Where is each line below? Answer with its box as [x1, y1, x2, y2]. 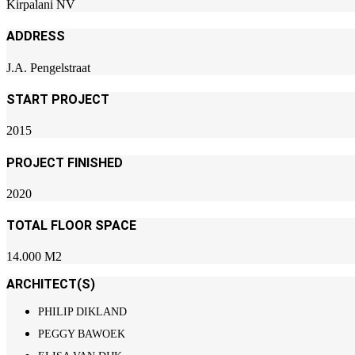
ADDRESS [6, 29, 65, 44]
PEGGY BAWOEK [38, 328, 128, 341]
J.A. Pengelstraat [6, 60, 90, 74]
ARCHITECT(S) [6, 277, 95, 292]
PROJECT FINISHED [6, 155, 123, 170]
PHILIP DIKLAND [38, 306, 130, 319]
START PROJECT [6, 92, 109, 108]
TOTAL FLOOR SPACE [6, 218, 136, 234]
